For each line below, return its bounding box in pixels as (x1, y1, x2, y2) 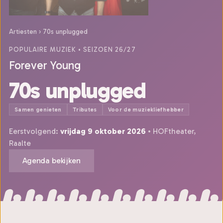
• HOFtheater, (146, 126, 196, 136)
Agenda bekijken (22, 156, 81, 165)
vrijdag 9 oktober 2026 (60, 126, 146, 136)
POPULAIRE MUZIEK (9, 46, 76, 53)
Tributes (72, 106, 97, 113)
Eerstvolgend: (9, 126, 60, 136)
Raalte (9, 138, 31, 148)
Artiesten (9, 27, 37, 36)
